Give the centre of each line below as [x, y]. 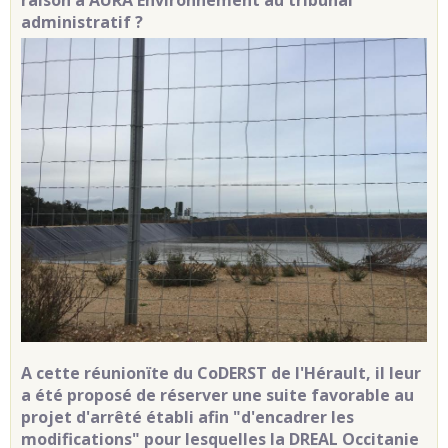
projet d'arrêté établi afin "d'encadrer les [187, 417]
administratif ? [82, 21]
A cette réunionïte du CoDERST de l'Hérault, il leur [221, 373]
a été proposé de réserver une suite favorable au [217, 395]
